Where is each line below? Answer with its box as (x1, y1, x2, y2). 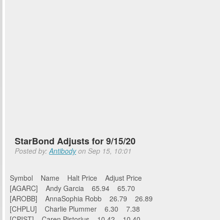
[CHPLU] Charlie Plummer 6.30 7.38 (10, 203, 140, 214)
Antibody (49, 146, 76, 156)
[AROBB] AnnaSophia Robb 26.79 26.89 (10, 193, 153, 203)
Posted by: (15, 146, 49, 156)
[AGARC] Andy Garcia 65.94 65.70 (10, 183, 135, 193)
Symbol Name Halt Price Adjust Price (10, 172, 156, 183)
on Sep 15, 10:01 (76, 146, 132, 156)
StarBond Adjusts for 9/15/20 (15, 135, 136, 147)
